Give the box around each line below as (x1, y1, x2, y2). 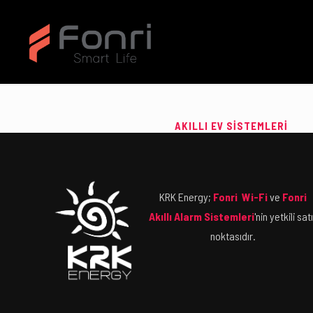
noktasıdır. (210, 229, 256, 242)
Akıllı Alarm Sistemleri (148, 210, 254, 223)
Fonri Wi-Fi (213, 190, 268, 203)
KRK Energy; (159, 190, 214, 203)
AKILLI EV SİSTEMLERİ (175, 119, 288, 132)
